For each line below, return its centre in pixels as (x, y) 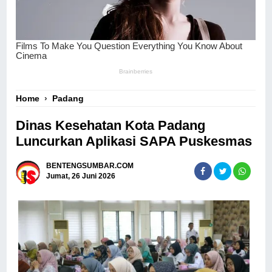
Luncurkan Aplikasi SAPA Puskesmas (134, 141)
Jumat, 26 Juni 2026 (81, 176)
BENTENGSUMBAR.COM (90, 166)
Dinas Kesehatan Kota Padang (111, 125)
